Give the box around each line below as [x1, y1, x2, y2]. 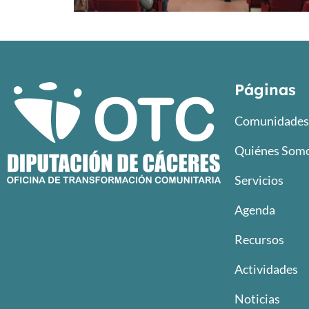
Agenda [235, 201, 275, 217]
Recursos [235, 231, 284, 247]
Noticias [235, 290, 280, 306]
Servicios [235, 172, 283, 188]
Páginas [235, 79, 296, 99]
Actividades [235, 261, 298, 277]
